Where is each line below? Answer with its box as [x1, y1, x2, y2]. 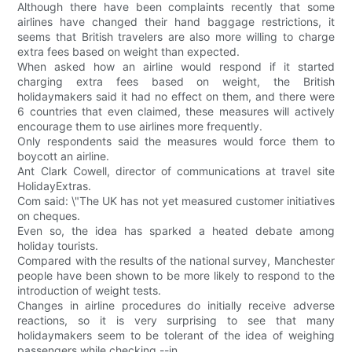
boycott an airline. [17, 149, 110, 163]
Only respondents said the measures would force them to [17, 134, 335, 148]
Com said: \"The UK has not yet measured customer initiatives [17, 194, 335, 208]
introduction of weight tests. [17, 284, 162, 298]
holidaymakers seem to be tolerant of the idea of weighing [17, 328, 335, 343]
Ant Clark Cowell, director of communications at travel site [17, 164, 335, 178]
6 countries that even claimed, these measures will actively [17, 104, 335, 119]
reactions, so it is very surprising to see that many [17, 313, 335, 328]
